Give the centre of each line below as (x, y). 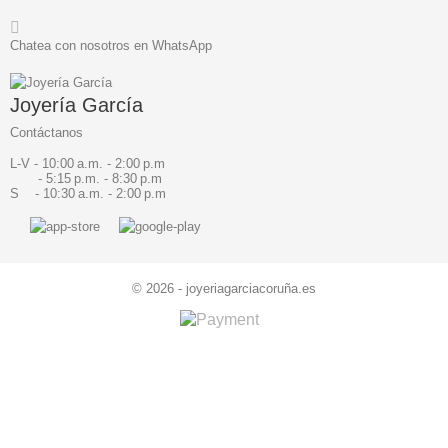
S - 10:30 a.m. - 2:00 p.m (88, 194)
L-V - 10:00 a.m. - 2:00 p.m (87, 164)
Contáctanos (46, 133)
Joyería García (76, 105)
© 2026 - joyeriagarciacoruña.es (224, 289)
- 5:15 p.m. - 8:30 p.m (86, 179)
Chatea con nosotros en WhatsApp (111, 45)
